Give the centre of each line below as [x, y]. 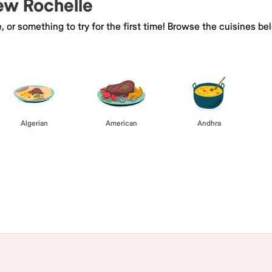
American [121, 123]
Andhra [209, 123]
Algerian [34, 123]
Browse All [136, 172]
